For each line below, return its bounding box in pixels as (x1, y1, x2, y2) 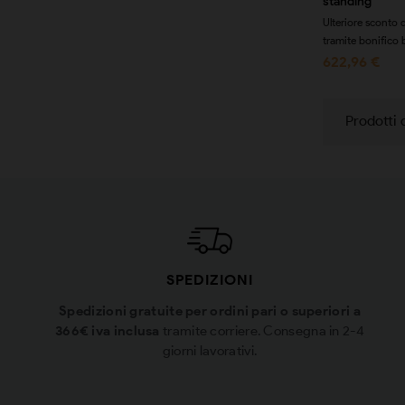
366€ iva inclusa (54, 322, 160, 339)
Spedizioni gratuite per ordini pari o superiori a (59, 302, 361, 319)
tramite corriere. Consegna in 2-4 (159, 322, 364, 339)
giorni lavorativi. (162, 342, 258, 359)
